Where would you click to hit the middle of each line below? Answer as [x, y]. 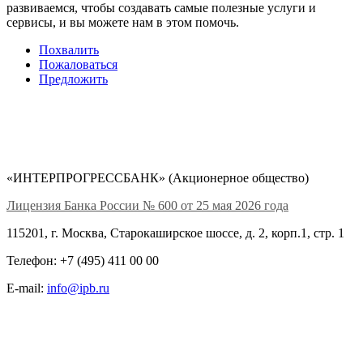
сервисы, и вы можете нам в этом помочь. [123, 23]
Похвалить [69, 50]
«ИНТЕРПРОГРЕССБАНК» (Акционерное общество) [158, 178]
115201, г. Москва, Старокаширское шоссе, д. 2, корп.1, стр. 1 [175, 233]
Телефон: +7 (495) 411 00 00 [83, 261]
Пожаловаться [78, 65]
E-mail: [27, 288]
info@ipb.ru [78, 288]
